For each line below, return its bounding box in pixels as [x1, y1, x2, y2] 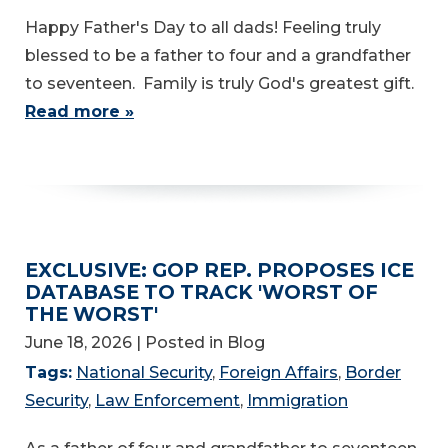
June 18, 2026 [25, 333, 132, 353]
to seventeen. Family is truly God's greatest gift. [25, 73, 418, 93]
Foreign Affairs [219, 363, 338, 383]
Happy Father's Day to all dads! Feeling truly [25, 17, 381, 37]
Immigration [247, 391, 348, 411]
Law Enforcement [95, 391, 240, 411]
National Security [76, 363, 212, 383]
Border [345, 363, 401, 383]
